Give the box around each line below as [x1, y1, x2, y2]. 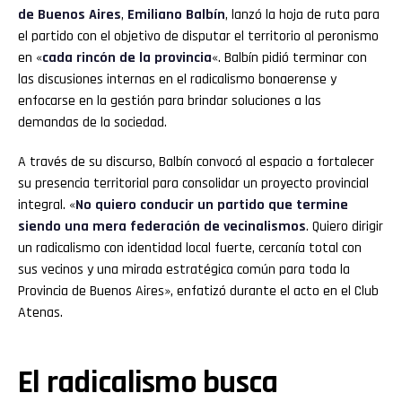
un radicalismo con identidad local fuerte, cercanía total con [18, 238, 362, 258]
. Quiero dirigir [306, 216, 383, 236]
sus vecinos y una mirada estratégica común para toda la [18, 259, 350, 279]
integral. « [18, 195, 75, 214]
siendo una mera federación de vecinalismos [18, 216, 306, 236]
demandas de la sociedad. [18, 112, 167, 132]
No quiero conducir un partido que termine [75, 195, 348, 214]
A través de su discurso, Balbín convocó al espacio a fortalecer [18, 152, 374, 171]
